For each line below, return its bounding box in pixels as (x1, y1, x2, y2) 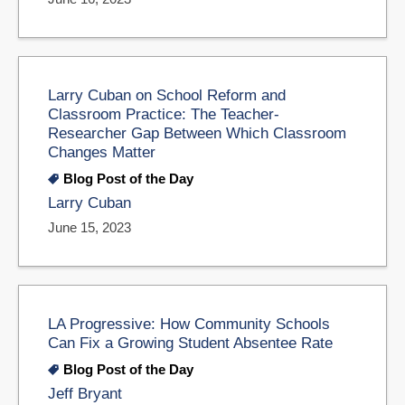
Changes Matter (48, 144, 155, 161)
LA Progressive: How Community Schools (48, 316, 330, 333)
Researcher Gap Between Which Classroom (48, 125, 346, 142)
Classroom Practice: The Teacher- (48, 106, 279, 123)
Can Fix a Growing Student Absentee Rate (48, 334, 333, 352)
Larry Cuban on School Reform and (48, 87, 286, 104)
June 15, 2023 (48, 220, 131, 236)
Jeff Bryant (48, 384, 122, 402)
